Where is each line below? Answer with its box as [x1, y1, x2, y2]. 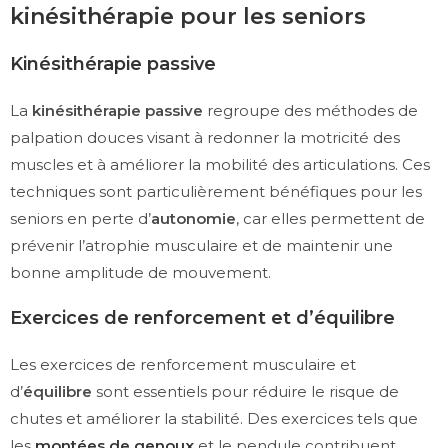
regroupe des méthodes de [203, 101, 418, 121]
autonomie [151, 209, 236, 229]
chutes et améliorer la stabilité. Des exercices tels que [10, 409, 418, 429]
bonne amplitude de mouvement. [10, 263, 271, 283]
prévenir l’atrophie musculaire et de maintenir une [10, 236, 393, 256]
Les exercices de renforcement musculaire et [10, 355, 356, 375]
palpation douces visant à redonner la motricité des [10, 128, 400, 148]
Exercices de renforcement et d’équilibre [10, 307, 395, 330]
